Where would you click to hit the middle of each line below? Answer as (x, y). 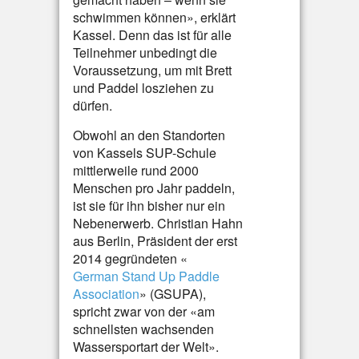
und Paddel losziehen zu (143, 88)
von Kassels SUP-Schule (145, 153)
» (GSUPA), (173, 294)
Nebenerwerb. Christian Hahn (158, 223)
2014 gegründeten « (130, 258)
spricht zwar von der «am (144, 311)
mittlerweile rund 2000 (136, 170)
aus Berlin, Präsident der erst (155, 241)
